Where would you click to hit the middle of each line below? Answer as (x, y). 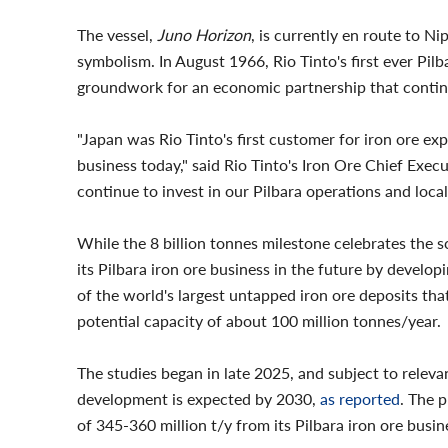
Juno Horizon (204, 34)
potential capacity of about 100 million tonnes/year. (259, 320)
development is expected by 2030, (198, 398)
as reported (360, 398)
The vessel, (117, 34)
